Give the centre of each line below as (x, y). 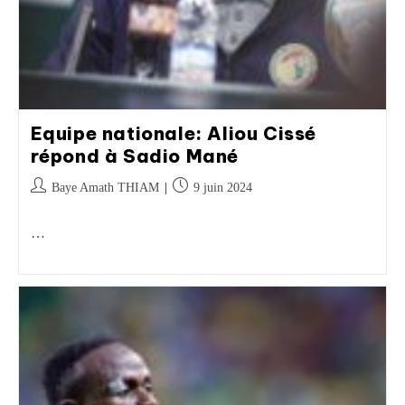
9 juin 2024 (222, 188)
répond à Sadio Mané (134, 156)
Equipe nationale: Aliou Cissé (173, 133)
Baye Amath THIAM (105, 188)
